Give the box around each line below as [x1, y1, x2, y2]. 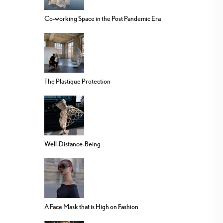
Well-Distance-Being [44, 140, 101, 148]
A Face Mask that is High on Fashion [44, 203, 138, 211]
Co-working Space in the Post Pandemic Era [44, 14, 161, 23]
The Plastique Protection [44, 77, 111, 86]
